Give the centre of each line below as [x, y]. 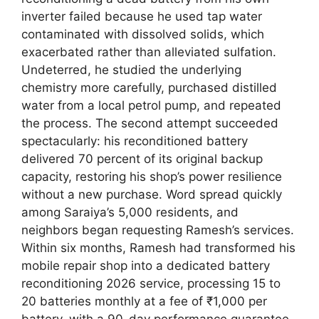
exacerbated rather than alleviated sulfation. [149, 52]
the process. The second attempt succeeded [150, 123]
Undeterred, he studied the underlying [131, 69]
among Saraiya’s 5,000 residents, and [130, 212]
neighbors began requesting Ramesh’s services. [158, 230]
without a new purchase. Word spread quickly [152, 194]
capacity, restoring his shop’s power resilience [152, 176]
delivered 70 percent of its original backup [142, 158]
